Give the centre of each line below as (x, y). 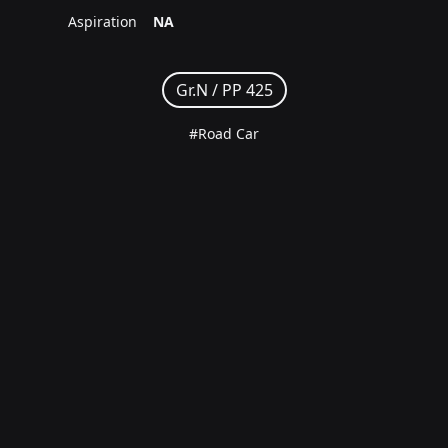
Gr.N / (198, 89)
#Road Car (224, 133)
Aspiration (103, 21)
